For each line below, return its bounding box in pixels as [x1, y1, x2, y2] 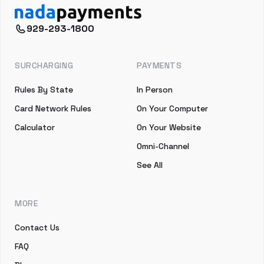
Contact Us [15, 222, 60, 233]
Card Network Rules [15, 103, 91, 114]
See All [137, 160, 163, 170]
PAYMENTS [137, 60, 182, 71]
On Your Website [137, 122, 201, 133]
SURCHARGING [15, 60, 74, 71]
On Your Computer [137, 103, 208, 114]
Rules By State [15, 84, 73, 95]
